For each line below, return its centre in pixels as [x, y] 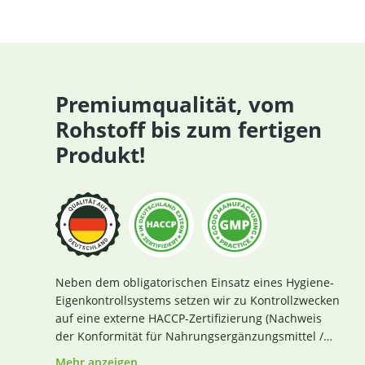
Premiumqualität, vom [175, 104]
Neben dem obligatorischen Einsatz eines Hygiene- [195, 282]
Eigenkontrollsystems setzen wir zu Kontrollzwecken [198, 300]
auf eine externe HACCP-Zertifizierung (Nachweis [189, 318]
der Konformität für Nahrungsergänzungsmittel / [66, 336]
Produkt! [100, 155]
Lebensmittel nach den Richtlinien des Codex [179, 354]
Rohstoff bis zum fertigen [189, 130]
